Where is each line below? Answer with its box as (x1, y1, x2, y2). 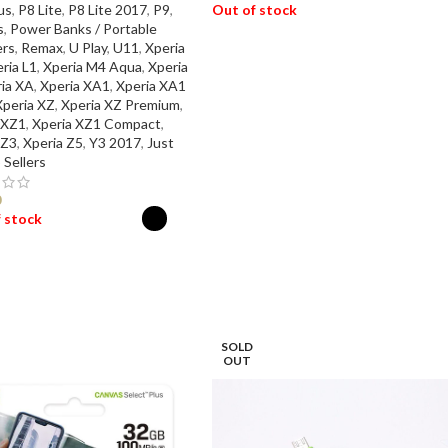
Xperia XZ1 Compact (31, 114, 161, 132)
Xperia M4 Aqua (42, 57, 142, 75)
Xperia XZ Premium (60, 95, 180, 113)
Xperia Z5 (22, 133, 83, 151)
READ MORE (224, 51, 302, 68)
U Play (68, 38, 107, 56)
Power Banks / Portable (9, 19, 157, 37)
